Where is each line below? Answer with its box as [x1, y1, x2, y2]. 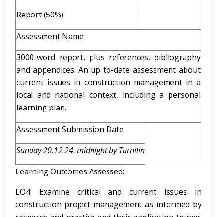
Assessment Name [16, 31, 84, 42]
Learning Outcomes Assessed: [15, 166, 124, 177]
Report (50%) [16, 9, 63, 20]
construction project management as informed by [15, 199, 201, 210]
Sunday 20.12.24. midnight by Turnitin [16, 145, 145, 155]
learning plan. [16, 102, 66, 113]
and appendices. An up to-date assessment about [16, 64, 201, 75]
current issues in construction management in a [16, 77, 201, 88]
